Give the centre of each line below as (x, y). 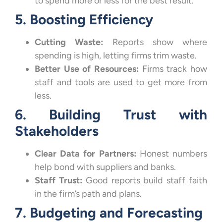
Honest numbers (172, 154)
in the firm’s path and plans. (88, 194)
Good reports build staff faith (145, 181)
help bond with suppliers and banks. (105, 167)
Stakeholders (57, 131)
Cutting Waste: (69, 42)
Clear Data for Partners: (85, 154)
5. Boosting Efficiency (84, 20)
